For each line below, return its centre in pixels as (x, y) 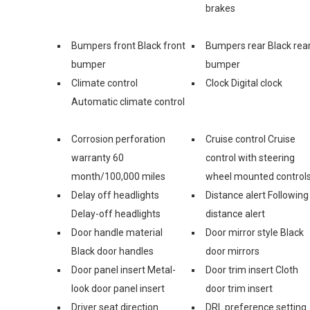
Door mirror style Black (255, 232)
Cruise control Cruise (250, 139)
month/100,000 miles (118, 176)
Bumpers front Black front (128, 45)
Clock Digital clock (244, 83)
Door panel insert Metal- (124, 270)
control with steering (250, 157)
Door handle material (117, 232)
